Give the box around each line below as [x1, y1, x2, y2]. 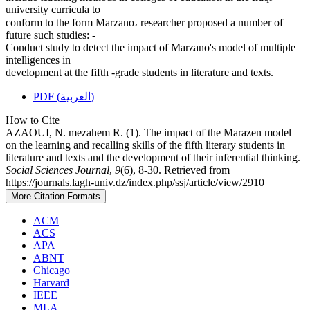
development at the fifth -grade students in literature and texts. [6, 66, 273, 79]
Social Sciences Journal [6, 164, 109, 176]
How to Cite [6, 114, 60, 127]
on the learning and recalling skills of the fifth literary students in [6, 139, 285, 152]
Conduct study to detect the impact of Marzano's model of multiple [6, 42, 295, 54]
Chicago [33, 264, 70, 277]
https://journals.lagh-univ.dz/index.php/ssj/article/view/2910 [6, 176, 264, 189]
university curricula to [6, 3, 100, 16]
